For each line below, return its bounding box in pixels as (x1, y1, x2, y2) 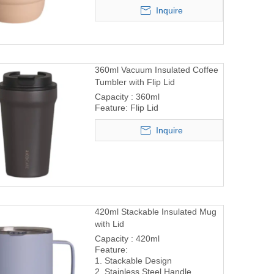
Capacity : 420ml (94, 233, 162, 243)
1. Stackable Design (94, 255, 174, 265)
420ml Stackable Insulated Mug (94, 206, 217, 217)
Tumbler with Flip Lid (94, 76, 175, 87)
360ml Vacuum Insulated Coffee (94, 64, 218, 75)
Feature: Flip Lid (94, 102, 158, 113)
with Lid (94, 218, 124, 229)
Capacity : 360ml (94, 91, 162, 102)
